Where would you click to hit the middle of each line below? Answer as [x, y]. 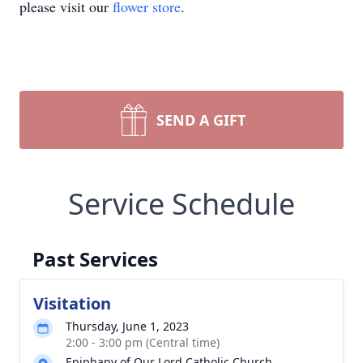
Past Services [95, 259]
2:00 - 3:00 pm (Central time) [143, 342]
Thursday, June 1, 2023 [127, 326]
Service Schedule [181, 204]
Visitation [72, 303]
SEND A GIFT [201, 120]
